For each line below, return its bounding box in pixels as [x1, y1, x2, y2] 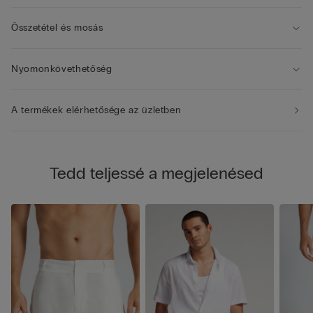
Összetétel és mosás [11, 22, 103, 34]
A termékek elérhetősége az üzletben [11, 104, 182, 117]
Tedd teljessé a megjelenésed [50, 163, 263, 184]
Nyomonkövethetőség [11, 63, 112, 75]
